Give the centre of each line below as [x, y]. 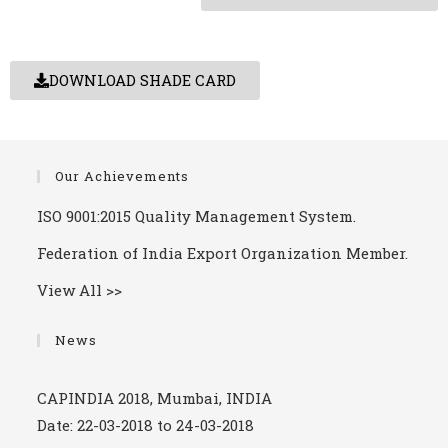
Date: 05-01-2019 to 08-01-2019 [143, 336]
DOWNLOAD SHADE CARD [142, 80]
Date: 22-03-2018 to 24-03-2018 [146, 420]
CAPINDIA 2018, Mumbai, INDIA [155, 393]
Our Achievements [122, 176]
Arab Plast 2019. [95, 309]
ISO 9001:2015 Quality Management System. [197, 216]
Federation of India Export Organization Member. [223, 253]
